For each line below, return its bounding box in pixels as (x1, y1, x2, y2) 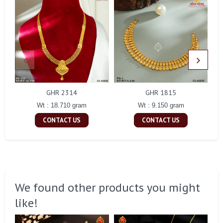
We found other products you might (15, 180, 200, 196)
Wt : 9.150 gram (137, 102, 184, 110)
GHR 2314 (46, 88, 78, 98)
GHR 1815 (145, 88, 177, 98)
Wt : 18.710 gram (37, 102, 87, 110)
